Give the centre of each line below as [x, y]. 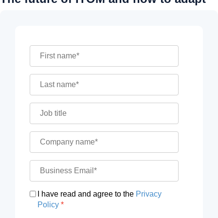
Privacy [149, 194]
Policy [48, 204]
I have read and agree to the [87, 194]
